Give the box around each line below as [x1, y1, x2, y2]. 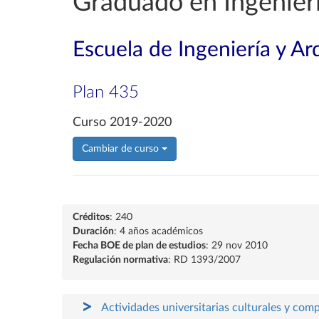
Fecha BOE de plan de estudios [73, 241, 206, 251]
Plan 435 [73, 84, 139, 101]
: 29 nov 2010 [206, 241, 268, 251]
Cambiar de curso [82, 144, 162, 154]
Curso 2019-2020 [73, 116, 172, 129]
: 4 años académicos [114, 226, 203, 236]
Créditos [73, 212, 110, 222]
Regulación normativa [73, 255, 168, 265]
